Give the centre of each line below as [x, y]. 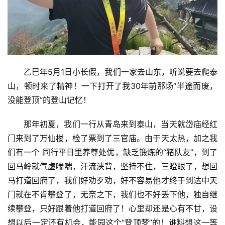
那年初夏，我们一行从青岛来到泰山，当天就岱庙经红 [121, 124]
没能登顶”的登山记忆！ [49, 100]
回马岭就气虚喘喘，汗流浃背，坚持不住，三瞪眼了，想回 [113, 166]
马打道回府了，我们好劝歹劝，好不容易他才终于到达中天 [113, 180]
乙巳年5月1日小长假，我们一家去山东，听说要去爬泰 [121, 72]
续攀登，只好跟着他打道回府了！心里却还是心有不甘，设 [113, 208]
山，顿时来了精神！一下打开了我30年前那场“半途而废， [113, 86]
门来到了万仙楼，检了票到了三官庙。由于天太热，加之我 [113, 138]
